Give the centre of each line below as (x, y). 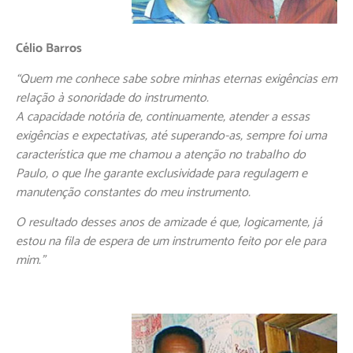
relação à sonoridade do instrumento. (112, 98)
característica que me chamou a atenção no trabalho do (161, 154)
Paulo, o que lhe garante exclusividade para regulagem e (162, 173)
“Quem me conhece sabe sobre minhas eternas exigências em (176, 79)
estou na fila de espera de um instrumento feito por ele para (171, 242)
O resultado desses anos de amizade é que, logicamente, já (169, 223)
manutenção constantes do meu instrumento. (133, 192)
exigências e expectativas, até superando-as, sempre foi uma (171, 136)
